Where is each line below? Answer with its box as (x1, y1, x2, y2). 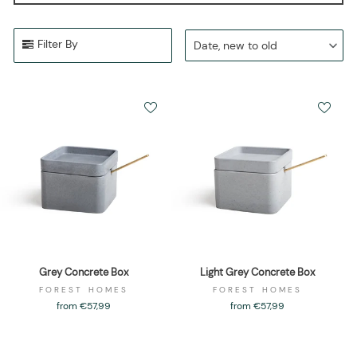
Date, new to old (194, 38, 277, 53)
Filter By (37, 37, 78, 52)
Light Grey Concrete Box (200, 265, 315, 280)
